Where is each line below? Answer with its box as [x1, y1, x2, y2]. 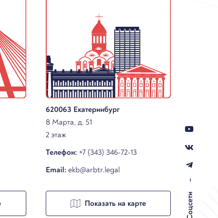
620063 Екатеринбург [45, 104, 120, 114]
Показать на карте [84, 198, 146, 208]
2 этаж [45, 129, 66, 140]
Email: [45, 164, 66, 175]
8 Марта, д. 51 [45, 117, 92, 127]
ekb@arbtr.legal [68, 164, 120, 175]
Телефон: [45, 147, 77, 157]
